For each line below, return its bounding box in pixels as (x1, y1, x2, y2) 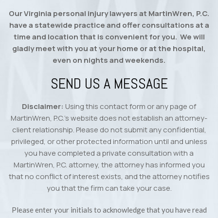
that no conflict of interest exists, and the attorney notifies (8, 171, 210, 182)
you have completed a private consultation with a (24, 147, 194, 158)
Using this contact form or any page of (64, 101, 196, 111)
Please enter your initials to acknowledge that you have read (11, 205, 207, 214)
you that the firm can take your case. (46, 182, 172, 193)
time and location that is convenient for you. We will (13, 31, 205, 42)
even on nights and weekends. (53, 54, 165, 65)
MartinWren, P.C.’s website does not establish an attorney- (11, 112, 207, 123)
